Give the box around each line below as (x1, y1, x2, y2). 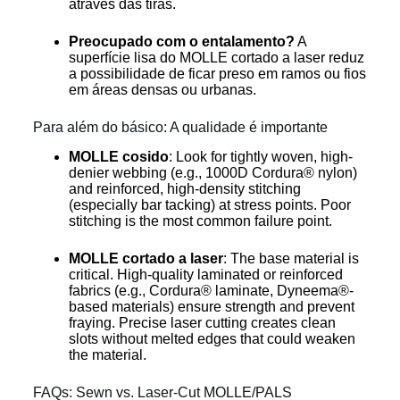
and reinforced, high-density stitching (68, 180, 301, 196)
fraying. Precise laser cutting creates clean (68, 314, 336, 330)
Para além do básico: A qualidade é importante (32, 119, 328, 135)
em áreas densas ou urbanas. (68, 81, 256, 97)
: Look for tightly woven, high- (168, 148, 353, 164)
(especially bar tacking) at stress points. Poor (68, 196, 351, 212)
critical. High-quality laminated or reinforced (68, 266, 343, 282)
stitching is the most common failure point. (68, 212, 332, 229)
